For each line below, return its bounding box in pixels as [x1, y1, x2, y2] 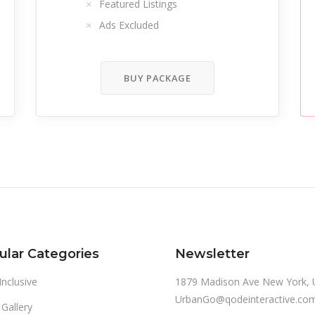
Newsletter [175, 246, 250, 262]
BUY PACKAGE [124, 72, 191, 84]
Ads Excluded [99, 18, 160, 32]
